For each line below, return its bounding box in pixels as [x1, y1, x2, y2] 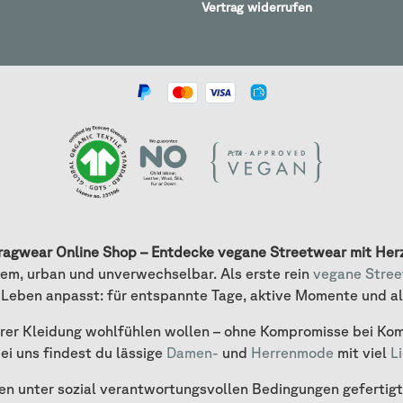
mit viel [333, 345, 390, 362]
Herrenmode [250, 345, 334, 362]
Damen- [166, 345, 219, 362]
